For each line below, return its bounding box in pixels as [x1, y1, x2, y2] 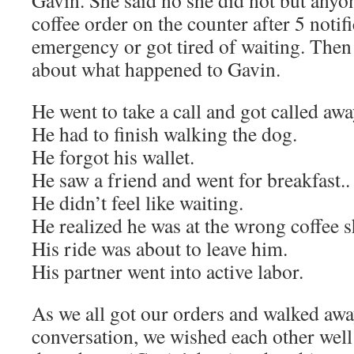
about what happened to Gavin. [32, 55, 281, 82]
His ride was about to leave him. [32, 235, 288, 262]
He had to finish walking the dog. [32, 120, 297, 147]
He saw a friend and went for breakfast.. [32, 166, 350, 193]
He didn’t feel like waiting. [32, 189, 243, 216]
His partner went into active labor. [32, 258, 311, 284]
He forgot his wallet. [32, 143, 194, 170]
